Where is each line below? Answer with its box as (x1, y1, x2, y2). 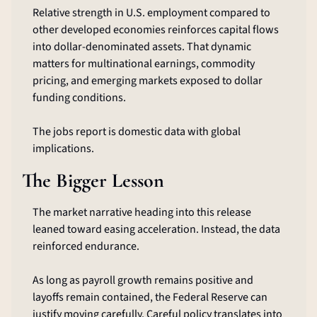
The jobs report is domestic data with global (32, 124, 241, 140)
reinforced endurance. (32, 238, 139, 255)
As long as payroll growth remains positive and (32, 272, 253, 289)
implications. (32, 141, 94, 157)
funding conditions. (32, 90, 126, 106)
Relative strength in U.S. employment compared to (32, 5, 270, 21)
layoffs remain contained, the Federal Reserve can (32, 289, 267, 306)
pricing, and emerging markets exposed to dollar (32, 73, 263, 89)
